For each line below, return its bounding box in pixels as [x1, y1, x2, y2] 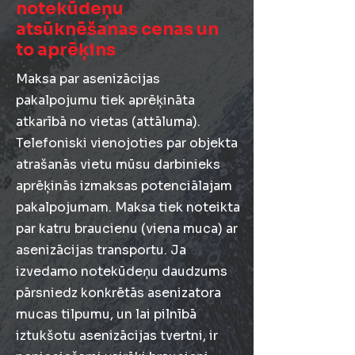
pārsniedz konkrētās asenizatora [16, 284, 221, 301]
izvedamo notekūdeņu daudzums [16, 263, 227, 280]
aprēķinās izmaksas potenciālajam [16, 177, 232, 194]
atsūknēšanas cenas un [16, 19, 219, 40]
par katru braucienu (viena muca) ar [16, 220, 238, 237]
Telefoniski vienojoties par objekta [16, 135, 238, 151]
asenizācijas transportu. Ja [16, 242, 186, 258]
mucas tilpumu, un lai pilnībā [16, 306, 197, 323]
